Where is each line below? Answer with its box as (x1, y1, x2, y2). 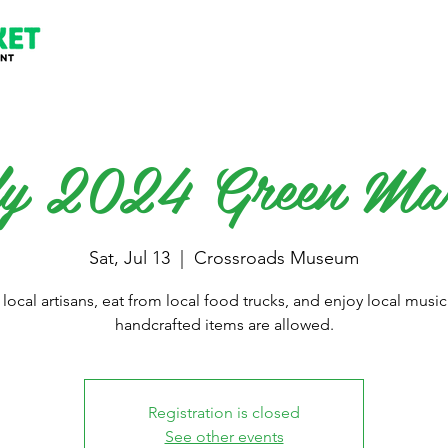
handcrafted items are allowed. (114, 315, 334, 334)
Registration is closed (148, 403, 300, 422)
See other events (164, 427, 284, 446)
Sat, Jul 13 (89, 247, 170, 269)
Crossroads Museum (194, 247, 359, 269)
